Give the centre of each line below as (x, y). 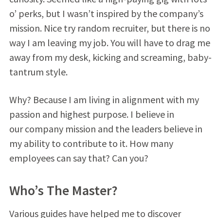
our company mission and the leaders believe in (106, 128)
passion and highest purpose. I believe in (91, 114)
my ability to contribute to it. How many (91, 143)
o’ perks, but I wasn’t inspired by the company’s (106, 13)
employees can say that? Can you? (79, 158)
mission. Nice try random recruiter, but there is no (109, 28)
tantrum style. (38, 72)
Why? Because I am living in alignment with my (104, 99)
